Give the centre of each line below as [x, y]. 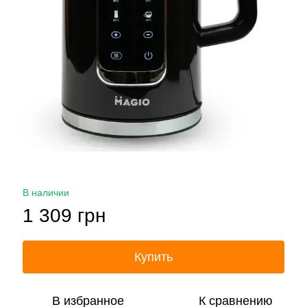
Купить [153, 257]
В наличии [46, 193]
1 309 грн [64, 216]
